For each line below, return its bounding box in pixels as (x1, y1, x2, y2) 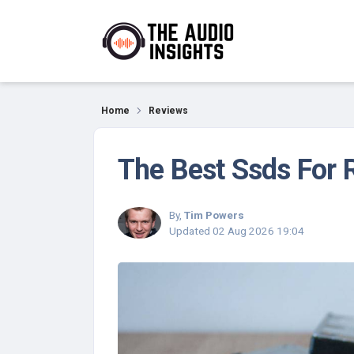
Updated (169, 224, 213, 237)
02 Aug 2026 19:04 (213, 224, 304, 237)
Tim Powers (184, 209, 244, 221)
